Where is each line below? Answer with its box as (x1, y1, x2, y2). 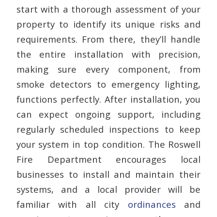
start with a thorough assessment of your (16, 3, 201, 15)
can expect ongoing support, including (16, 108, 201, 121)
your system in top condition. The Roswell (16, 138, 201, 151)
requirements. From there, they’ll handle (16, 33, 201, 46)
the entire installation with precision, (16, 48, 201, 61)
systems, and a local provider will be (16, 183, 201, 196)
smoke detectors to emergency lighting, (16, 78, 201, 91)
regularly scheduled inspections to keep (16, 123, 201, 136)
